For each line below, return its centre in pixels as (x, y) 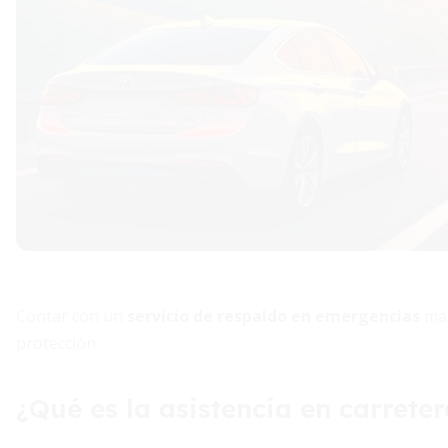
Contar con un (71, 316)
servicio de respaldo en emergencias (273, 316)
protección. (57, 343)
